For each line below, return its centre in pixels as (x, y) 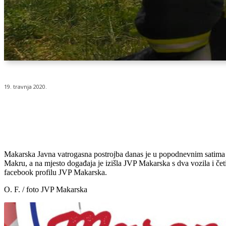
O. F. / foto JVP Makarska (46, 190)
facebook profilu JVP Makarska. (55, 173)
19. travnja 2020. (25, 87)
